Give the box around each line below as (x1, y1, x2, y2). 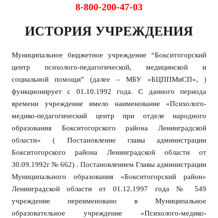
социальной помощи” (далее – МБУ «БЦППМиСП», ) (12, 75, 206, 84)
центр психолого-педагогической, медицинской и (12, 63, 206, 72)
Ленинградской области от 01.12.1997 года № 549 (12, 185, 206, 193)
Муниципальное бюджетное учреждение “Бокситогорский (12, 51, 206, 59)
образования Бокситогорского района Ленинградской (12, 124, 206, 132)
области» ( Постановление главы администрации (12, 136, 206, 145)
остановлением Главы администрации (86, 161, 206, 169)
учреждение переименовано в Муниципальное (12, 197, 206, 205)
